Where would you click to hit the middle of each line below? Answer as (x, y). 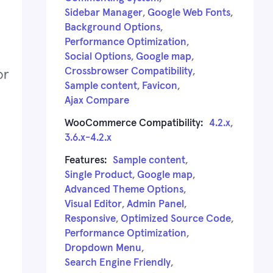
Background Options (112, 27)
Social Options (98, 57)
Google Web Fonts (189, 13)
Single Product (98, 175)
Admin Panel (155, 204)
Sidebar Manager (104, 13)
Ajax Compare (97, 101)
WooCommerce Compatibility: (134, 123)
